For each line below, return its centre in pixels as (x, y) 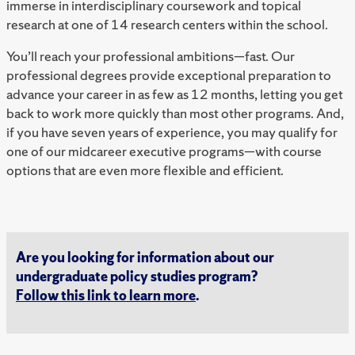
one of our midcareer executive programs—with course (164, 151)
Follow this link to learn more (106, 295)
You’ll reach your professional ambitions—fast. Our (151, 56)
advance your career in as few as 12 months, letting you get (175, 94)
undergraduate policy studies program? (137, 276)
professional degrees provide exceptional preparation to (169, 75)
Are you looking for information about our (145, 257)
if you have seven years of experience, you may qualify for (172, 132)
